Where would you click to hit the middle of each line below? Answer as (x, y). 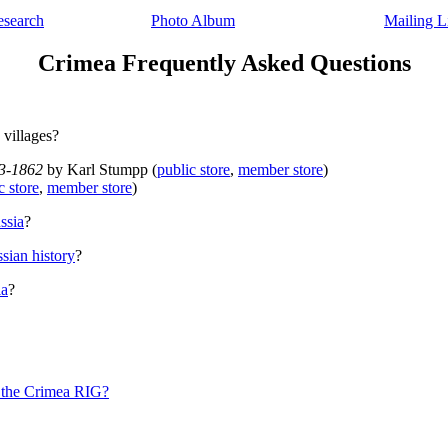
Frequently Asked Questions (263, 63)
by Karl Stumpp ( (100, 169)
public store (193, 169)
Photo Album (193, 20)
